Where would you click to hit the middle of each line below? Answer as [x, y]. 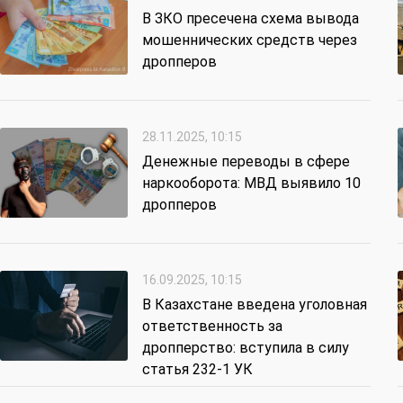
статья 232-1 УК [197, 370]
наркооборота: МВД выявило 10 [251, 184]
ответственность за [212, 327]
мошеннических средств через [250, 40]
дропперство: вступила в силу [246, 348]
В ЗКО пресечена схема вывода [251, 19]
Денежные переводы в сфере [246, 162]
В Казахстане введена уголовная [255, 305]
